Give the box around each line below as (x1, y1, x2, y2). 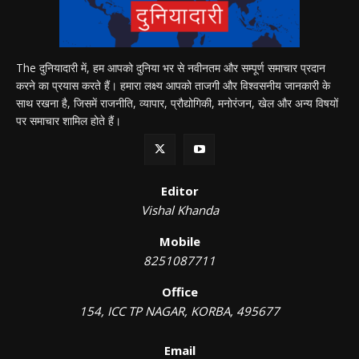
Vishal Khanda (140, 202, 219, 219)
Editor (160, 183, 199, 200)
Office (161, 284, 198, 301)
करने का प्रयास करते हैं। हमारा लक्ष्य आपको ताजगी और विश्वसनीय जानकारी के (16, 78, 330, 94)
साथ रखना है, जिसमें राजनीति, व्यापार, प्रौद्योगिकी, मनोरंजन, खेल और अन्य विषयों (16, 95, 338, 111)
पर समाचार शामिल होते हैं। (16, 113, 121, 129)
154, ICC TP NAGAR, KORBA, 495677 (79, 303, 280, 320)
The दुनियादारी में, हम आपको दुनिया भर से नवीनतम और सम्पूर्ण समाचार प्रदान (16, 60, 325, 76)
